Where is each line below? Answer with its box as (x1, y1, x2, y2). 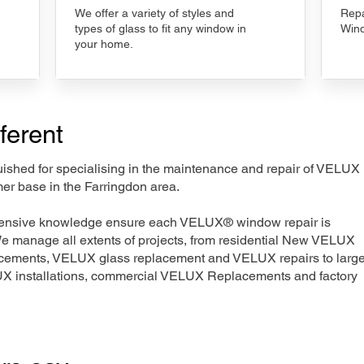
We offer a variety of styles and (75, 6, 234, 19)
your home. (75, 37, 133, 50)
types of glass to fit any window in (75, 22, 246, 35)
